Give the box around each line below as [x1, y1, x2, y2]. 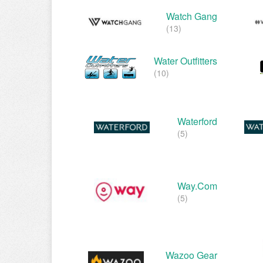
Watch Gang [166, 9, 217, 23]
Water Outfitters [154, 54, 217, 68]
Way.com [177, 178, 217, 193]
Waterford [177, 114, 217, 128]
